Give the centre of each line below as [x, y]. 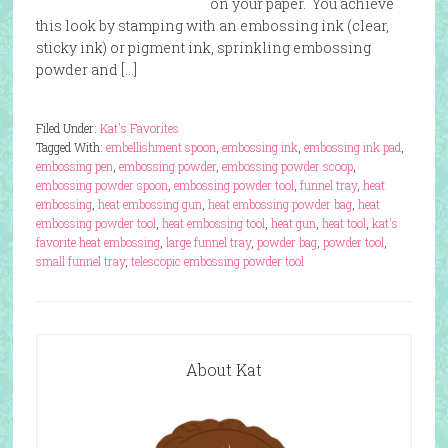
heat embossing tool [213, 223]
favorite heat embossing [97, 242]
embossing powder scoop [287, 166]
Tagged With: [70, 147]
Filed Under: [67, 128]
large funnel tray [208, 242]
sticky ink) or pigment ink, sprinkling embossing [203, 47]
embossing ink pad [352, 147]
